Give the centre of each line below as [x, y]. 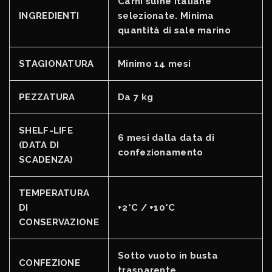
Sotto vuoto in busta [168, 255]
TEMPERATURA [54, 193]
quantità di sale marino [174, 30]
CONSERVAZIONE [59, 222]
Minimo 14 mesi [155, 63]
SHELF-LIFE [46, 130]
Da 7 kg [136, 97]
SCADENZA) [46, 159]
